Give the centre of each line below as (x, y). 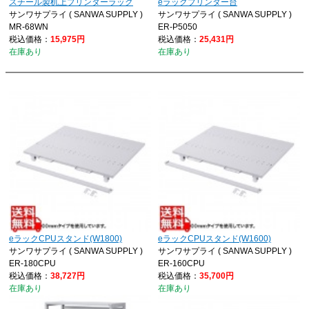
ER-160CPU (181, 264)
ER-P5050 (178, 27)
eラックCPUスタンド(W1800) (66, 239)
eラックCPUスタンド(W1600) (215, 239)
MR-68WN (29, 27)
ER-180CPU (32, 264)
